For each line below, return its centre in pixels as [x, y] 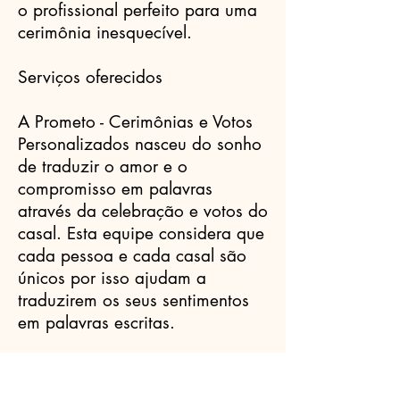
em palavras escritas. [96, 323]
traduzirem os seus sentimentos [133, 300]
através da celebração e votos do [143, 211]
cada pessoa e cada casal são [132, 256]
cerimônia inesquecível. [105, 33]
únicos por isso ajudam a [112, 278]
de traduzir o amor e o [103, 167]
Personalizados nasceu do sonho [140, 144]
